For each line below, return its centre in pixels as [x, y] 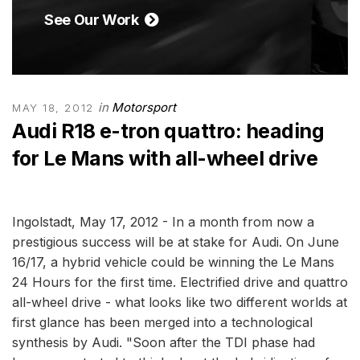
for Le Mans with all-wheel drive [165, 158]
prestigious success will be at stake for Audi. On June [176, 242]
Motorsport [143, 107]
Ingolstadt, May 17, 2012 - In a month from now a [163, 222]
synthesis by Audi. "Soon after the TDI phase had [164, 342]
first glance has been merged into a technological [162, 322]
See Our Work [94, 20]
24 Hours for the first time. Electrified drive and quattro [180, 282]
